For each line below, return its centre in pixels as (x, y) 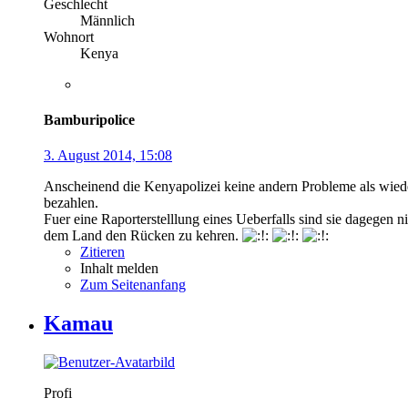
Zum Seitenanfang (133, 285)
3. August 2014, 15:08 (108, 156)
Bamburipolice (89, 119)
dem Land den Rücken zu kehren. (143, 236)
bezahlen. (71, 203)
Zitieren (102, 252)
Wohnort (69, 36)
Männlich (107, 20)
